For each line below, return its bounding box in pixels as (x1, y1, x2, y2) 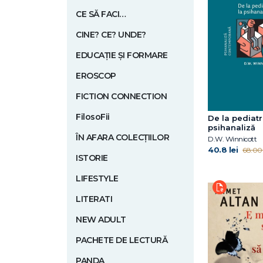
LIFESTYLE (76, 173, 119, 184)
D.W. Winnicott (208, 134, 257, 143)
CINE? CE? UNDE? (76, 29, 146, 40)
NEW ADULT (76, 214, 126, 225)
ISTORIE (76, 153, 108, 163)
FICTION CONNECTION (76, 91, 167, 102)
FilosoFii (76, 112, 110, 122)
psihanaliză (208, 123, 255, 132)
